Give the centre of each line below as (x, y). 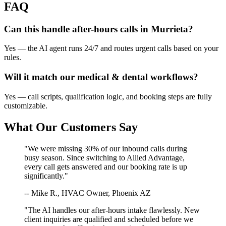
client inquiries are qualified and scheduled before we (109, 219)
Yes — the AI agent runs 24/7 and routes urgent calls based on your (111, 48)
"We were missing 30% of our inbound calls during (106, 148)
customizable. (26, 105)
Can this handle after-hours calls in (77, 29)
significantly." (46, 176)
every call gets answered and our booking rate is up (106, 166)
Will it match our (41, 77)
